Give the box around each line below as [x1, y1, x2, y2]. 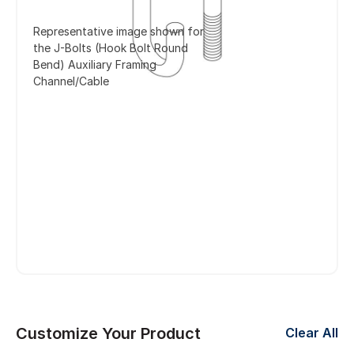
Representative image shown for [33, 24, 204, 38]
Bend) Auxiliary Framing [33, 57, 156, 71]
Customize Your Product [16, 323, 201, 343]
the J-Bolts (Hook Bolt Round [33, 40, 188, 55]
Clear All [285, 325, 338, 341]
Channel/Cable [33, 73, 109, 88]
